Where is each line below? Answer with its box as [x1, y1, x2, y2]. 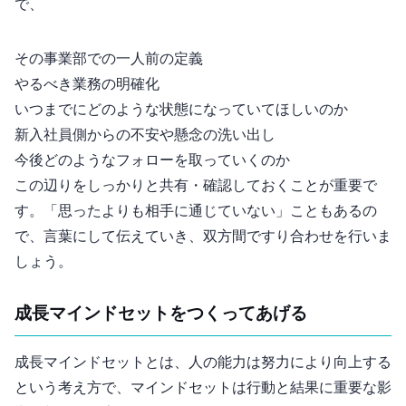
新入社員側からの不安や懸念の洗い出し [14, 127, 275, 143]
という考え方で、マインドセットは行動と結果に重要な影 [14, 381, 391, 397]
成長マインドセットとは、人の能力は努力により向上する [14, 355, 391, 372]
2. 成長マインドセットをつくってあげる [14, 304, 307, 324]
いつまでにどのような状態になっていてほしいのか [14, 101, 348, 118]
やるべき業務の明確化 [14, 76, 159, 92]
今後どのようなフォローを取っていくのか [14, 152, 290, 169]
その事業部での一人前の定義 [14, 51, 203, 67]
